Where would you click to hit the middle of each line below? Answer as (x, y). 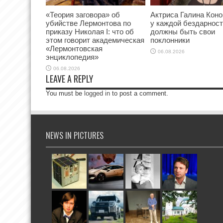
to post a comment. (139, 93)
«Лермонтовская (74, 49)
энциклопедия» (72, 57)
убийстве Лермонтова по (88, 23)
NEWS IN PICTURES (75, 135)
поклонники (170, 40)
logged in (97, 93)
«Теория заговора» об (83, 15)
